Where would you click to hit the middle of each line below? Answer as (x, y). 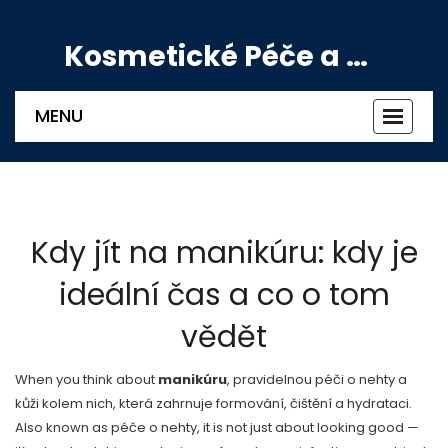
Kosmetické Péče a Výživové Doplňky (357, 56)
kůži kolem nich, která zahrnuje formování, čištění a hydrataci (212, 403)
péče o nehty (154, 427)
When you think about (86, 379)
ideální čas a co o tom (224, 295)
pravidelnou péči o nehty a (320, 379)
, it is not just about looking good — (308, 427)
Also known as (63, 427)
